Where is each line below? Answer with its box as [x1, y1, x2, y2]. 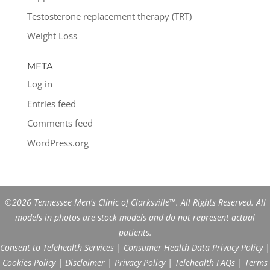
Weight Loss [27, 30, 77, 42]
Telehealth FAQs [175, 256, 235, 268]
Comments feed [27, 117, 93, 130]
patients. [118, 226, 152, 238]
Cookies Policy [2, 256, 55, 268]
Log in [27, 78, 52, 90]
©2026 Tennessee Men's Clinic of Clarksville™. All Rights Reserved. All [4, 196, 266, 208]
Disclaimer [65, 256, 105, 268]
